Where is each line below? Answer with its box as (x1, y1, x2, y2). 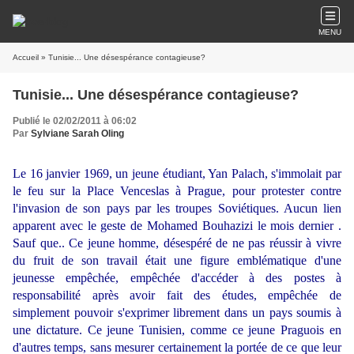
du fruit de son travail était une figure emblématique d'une (13, 254, 341, 267)
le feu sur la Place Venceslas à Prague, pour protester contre (13, 184, 341, 198)
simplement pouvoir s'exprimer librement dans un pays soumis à (13, 306, 341, 319)
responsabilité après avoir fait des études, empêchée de (13, 288, 341, 302)
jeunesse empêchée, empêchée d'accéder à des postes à (13, 271, 341, 284)
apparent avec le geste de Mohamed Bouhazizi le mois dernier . (13, 219, 341, 232)
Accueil (13, 53, 39, 62)
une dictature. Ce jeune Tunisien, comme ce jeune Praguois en (13, 323, 341, 337)
